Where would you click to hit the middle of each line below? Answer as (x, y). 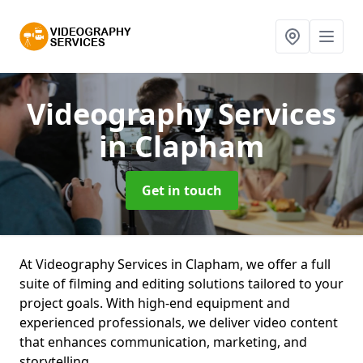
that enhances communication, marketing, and (163, 342)
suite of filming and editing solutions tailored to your (181, 284)
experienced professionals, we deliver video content (179, 322)
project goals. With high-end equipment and (155, 303)
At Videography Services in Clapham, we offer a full (175, 264)
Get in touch (181, 190)
